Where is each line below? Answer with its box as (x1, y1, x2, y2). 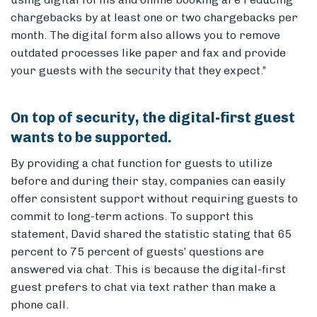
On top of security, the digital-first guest (11, 109, 295, 127)
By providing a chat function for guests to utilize (11, 156, 272, 171)
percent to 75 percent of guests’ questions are (11, 245, 264, 259)
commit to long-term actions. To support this (11, 209, 253, 224)
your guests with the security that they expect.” (11, 64, 266, 78)
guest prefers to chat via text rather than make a (11, 280, 276, 294)
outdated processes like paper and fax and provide (11, 46, 286, 60)
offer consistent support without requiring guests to (11, 192, 298, 206)
